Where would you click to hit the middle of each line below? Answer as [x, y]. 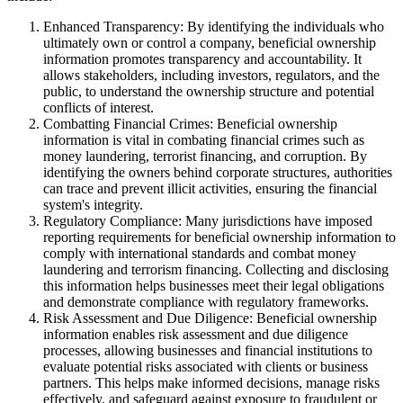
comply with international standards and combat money [200, 253]
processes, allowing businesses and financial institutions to [208, 350]
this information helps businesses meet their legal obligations [214, 285]
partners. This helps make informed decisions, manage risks [211, 382]
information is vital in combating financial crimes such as [204, 139]
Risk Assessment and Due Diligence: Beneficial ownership [210, 318]
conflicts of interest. [99, 107]
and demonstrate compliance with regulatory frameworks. [206, 301]
